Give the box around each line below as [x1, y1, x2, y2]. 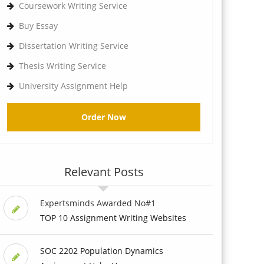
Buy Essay [19, 19, 58, 31]
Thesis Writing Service [19, 60, 106, 71]
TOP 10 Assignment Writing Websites [39, 212, 186, 223]
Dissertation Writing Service [19, 39, 128, 51]
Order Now [81, 111, 126, 123]
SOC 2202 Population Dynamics [39, 245, 163, 256]
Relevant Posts [64, 163, 144, 180]
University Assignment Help [19, 80, 128, 91]
